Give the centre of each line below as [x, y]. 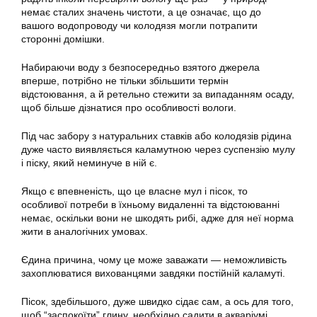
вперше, [42, 81]
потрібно [82, 81]
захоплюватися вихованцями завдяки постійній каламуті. [153, 273]
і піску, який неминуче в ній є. [89, 163]
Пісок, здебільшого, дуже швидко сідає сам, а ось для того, [157, 301]
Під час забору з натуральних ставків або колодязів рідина [156, 136]
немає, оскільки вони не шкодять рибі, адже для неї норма [157, 218]
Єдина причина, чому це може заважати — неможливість [154, 260]
